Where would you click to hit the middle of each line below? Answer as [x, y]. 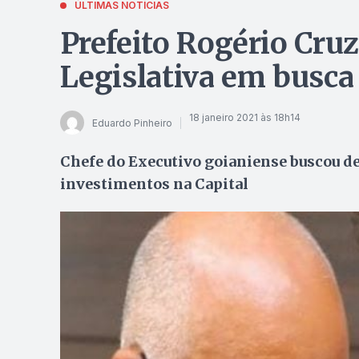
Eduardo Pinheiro [132, 123]
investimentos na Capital [154, 184]
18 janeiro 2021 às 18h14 [244, 117]
